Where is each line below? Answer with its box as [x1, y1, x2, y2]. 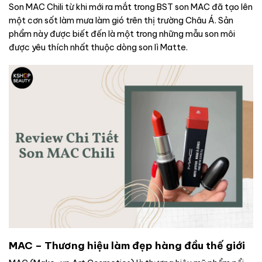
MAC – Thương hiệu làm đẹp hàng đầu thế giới [9, 239, 245, 252]
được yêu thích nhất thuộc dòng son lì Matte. [9, 42, 188, 53]
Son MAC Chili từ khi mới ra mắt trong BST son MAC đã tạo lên [9, 1, 253, 12]
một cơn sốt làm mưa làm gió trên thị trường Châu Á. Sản [9, 15, 233, 26]
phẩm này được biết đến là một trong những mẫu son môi [9, 28, 235, 39]
